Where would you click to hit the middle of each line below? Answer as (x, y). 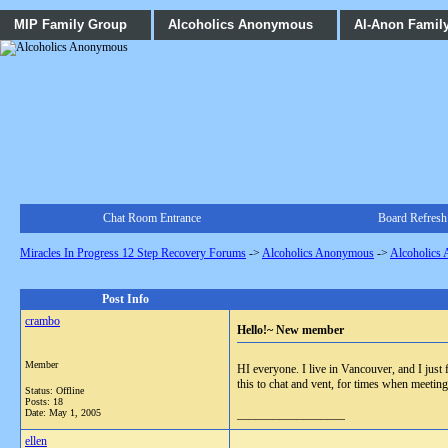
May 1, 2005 (75, 412)
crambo (42, 321)
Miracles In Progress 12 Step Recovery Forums (133, 253)
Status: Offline (54, 390)
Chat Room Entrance (151, 218)
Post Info (125, 299)
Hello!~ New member (290, 330)
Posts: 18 (44, 401)
